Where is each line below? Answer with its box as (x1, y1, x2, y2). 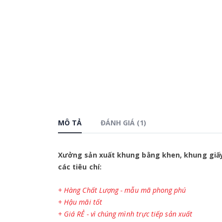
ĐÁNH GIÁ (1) (101, 118, 146, 128)
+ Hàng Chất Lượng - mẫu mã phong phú (58, 185, 186, 195)
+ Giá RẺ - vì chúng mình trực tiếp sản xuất (58, 209, 193, 219)
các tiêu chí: (58, 162, 102, 172)
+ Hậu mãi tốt (58, 197, 102, 207)
